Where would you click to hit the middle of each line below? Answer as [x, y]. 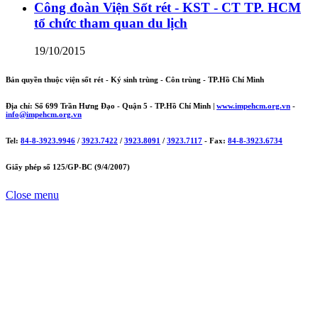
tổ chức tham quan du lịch [111, 23]
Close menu [32, 194]
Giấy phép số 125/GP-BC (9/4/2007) [68, 166]
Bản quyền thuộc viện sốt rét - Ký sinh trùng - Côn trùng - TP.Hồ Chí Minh [135, 79]
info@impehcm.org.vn [44, 114]
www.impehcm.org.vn [253, 105]
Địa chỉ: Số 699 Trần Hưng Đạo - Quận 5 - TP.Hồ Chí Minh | [111, 105]
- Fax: [215, 140]
